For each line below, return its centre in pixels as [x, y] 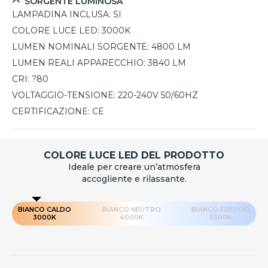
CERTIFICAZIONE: [51, 112]
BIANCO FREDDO [221, 210]
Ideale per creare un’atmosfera [134, 167]
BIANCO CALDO [45, 210]
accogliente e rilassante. [134, 179]
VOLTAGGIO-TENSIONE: [64, 95]
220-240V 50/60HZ [158, 95]
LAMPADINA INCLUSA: [61, 15]
